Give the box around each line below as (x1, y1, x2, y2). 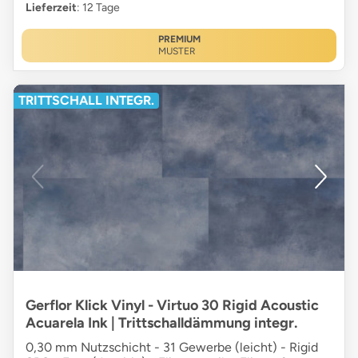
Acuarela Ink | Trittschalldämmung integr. (26, 314, 297, 332)
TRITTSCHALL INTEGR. (18, 93, 154, 109)
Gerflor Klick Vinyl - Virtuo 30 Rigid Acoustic (26, 296, 319, 315)
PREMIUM (157, 34, 201, 46)
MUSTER (157, 46, 196, 58)
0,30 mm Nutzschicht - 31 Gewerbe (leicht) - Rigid (26, 340, 318, 356)
